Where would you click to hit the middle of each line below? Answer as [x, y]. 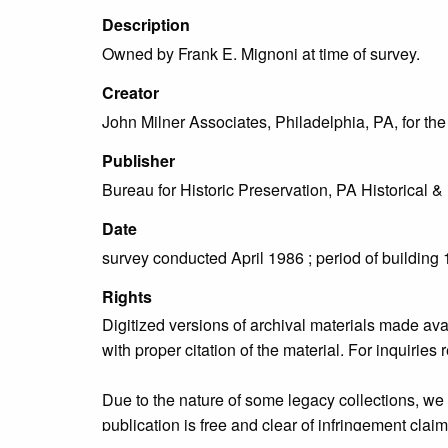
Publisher [138, 161]
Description [146, 25]
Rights [127, 296]
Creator [130, 93]
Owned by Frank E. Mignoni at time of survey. [261, 54]
